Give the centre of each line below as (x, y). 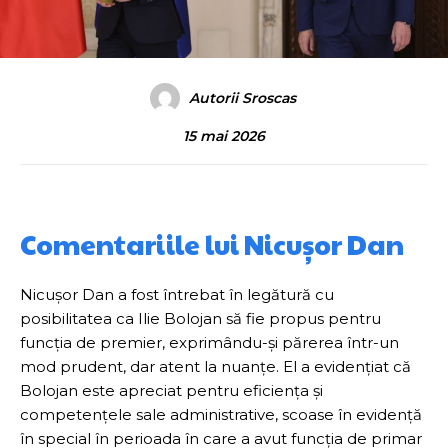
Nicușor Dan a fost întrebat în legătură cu (177, 295)
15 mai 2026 (224, 136)
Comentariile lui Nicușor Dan (212, 244)
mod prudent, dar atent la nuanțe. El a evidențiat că (215, 367)
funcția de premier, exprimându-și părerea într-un (209, 343)
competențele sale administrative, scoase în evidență (221, 415)
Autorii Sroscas (242, 98)
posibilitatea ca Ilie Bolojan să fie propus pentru (200, 319)
